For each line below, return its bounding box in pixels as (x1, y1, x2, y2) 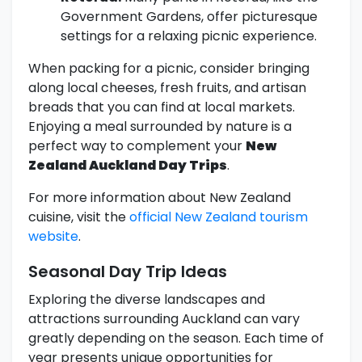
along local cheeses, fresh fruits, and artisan (28, 78, 306, 98)
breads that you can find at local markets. (28, 98, 295, 117)
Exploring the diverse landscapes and (28, 290, 265, 309)
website (28, 227, 78, 246)
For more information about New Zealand (28, 188, 291, 208)
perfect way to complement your (28, 137, 246, 156)
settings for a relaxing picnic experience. (61, 27, 317, 46)
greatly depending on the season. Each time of (28, 329, 324, 348)
